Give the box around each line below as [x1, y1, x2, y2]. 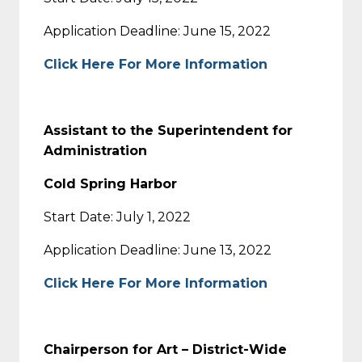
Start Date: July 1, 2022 [44, 208, 191, 225]
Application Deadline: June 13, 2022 [44, 242, 271, 258]
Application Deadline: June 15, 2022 [44, 23, 271, 39]
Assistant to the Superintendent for [44, 122, 293, 138]
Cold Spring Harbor [44, 175, 177, 192]
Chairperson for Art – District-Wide [44, 341, 287, 357]
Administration [44, 142, 147, 158]
